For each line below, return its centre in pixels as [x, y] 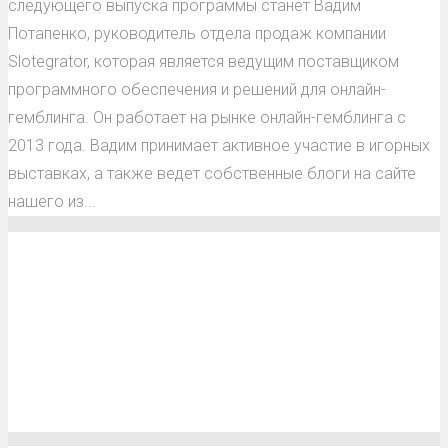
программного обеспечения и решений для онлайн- [197, 89]
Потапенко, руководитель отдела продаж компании [197, 33]
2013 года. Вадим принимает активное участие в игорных [219, 145]
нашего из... [52, 201]
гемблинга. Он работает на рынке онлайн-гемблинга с [207, 117]
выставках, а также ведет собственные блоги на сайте [212, 173]
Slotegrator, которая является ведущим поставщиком [203, 61]
